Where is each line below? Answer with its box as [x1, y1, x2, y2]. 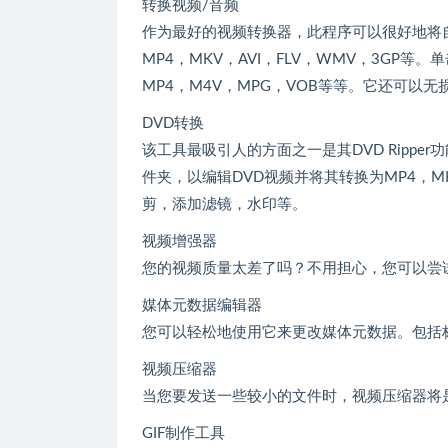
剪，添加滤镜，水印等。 [142, 197, 307, 212]
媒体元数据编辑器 [142, 298, 262, 313]
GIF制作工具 [142, 426, 225, 441]
